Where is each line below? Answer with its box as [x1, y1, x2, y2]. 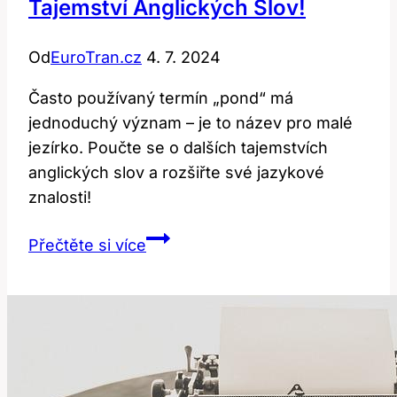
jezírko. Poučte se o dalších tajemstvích [28, 138, 328, 158]
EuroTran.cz [51, 48, 142, 67]
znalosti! [28, 188, 91, 207]
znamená [145, 253, 215, 272]
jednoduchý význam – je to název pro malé [28, 113, 353, 133]
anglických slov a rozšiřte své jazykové [28, 163, 324, 183]
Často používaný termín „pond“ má [28, 89, 293, 108]
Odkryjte [145, 302, 210, 322]
